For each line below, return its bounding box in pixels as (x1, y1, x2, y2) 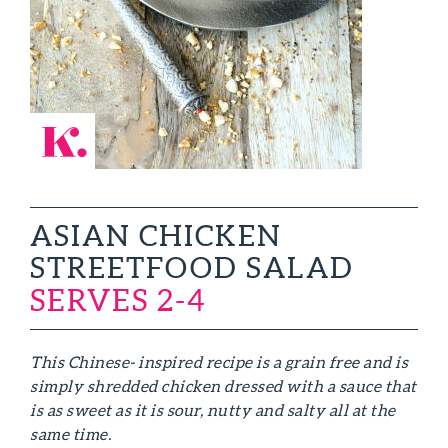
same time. (30, 425, 111, 443)
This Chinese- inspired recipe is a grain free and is (30, 353, 408, 371)
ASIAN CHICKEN (30, 219, 282, 252)
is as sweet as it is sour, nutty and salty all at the (30, 401, 396, 419)
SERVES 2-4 (30, 283, 207, 317)
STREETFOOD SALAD (30, 251, 354, 284)
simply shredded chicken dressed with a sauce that (30, 377, 417, 395)
